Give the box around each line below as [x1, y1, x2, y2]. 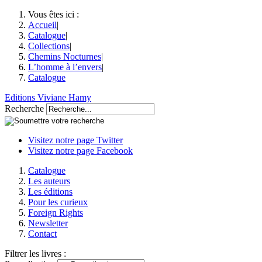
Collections [28, 41, 70, 51]
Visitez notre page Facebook [28, 146, 133, 156]
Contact [28, 229, 57, 239]
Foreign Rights [28, 208, 83, 218]
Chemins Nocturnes [28, 51, 101, 61]
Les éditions [28, 187, 73, 196]
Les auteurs [28, 176, 70, 186]
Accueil [28, 20, 57, 30]
